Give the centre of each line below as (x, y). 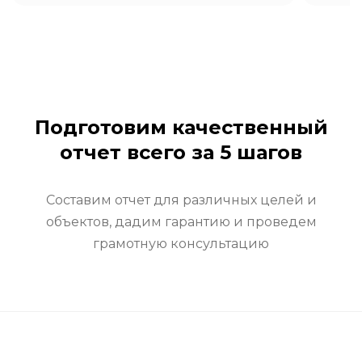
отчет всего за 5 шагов (181, 153)
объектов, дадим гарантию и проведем (181, 222)
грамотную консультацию (181, 244)
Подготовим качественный (181, 128)
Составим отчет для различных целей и (181, 200)
